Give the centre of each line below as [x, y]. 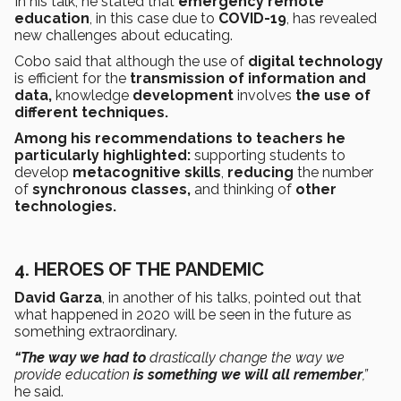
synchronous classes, [111, 189]
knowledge [92, 95]
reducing [262, 172]
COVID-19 [252, 18]
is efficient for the [72, 78]
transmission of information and [248, 78]
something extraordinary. [96, 331]
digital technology [314, 61]
